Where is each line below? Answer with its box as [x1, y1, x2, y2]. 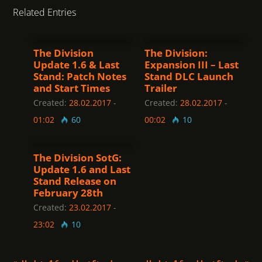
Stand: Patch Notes [33, 70, 126, 84]
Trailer [144, 81, 177, 95]
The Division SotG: [33, 151, 122, 165]
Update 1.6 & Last [33, 58, 119, 72]
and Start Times [33, 81, 110, 95]
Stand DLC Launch [144, 70, 233, 84]
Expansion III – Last [144, 58, 239, 72]
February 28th [33, 186, 103, 200]
